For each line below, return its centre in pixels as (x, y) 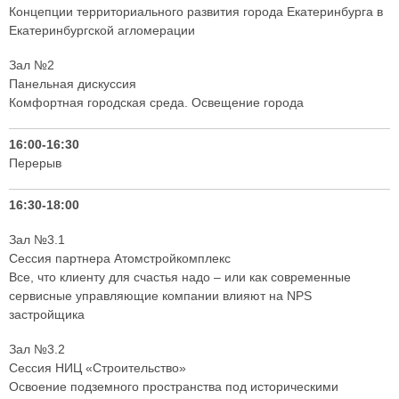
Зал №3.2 (37, 350)
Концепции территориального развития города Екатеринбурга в (196, 12)
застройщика (47, 315)
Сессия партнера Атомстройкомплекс (120, 259)
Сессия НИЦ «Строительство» (98, 368)
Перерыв (35, 163)
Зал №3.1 (37, 240)
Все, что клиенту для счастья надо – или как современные (180, 277)
